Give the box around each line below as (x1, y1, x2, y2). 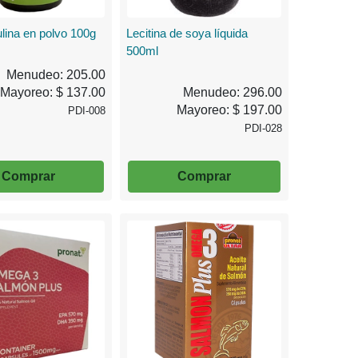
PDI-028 (245, 121, 282, 134)
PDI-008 (68, 104, 106, 117)
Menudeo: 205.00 (6, 67, 106, 82)
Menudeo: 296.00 (183, 85, 282, 99)
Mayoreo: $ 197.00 (177, 102, 282, 117)
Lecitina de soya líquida (126, 26, 249, 40)
